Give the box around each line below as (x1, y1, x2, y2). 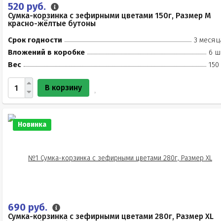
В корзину (45, 83, 82, 92)
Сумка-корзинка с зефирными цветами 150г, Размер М (8, 11, 211, 20)
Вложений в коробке (8, 48, 85, 57)
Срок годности (8, 36, 62, 44)
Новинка (18, 120, 46, 129)
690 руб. (8, 201, 50, 213)
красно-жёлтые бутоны (8, 19, 96, 28)
